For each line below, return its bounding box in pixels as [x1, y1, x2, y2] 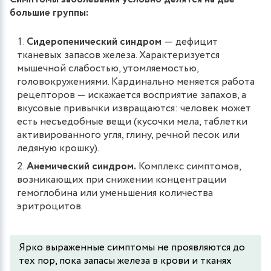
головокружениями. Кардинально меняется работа [17, 74, 255, 90]
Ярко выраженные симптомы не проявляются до [19, 240, 245, 255]
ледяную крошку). [17, 140, 99, 156]
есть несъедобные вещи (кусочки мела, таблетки [17, 114, 247, 129]
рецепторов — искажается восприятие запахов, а [17, 87, 246, 103]
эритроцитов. [17, 198, 83, 214]
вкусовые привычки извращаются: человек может [17, 100, 251, 116]
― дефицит [162, 34, 218, 50]
